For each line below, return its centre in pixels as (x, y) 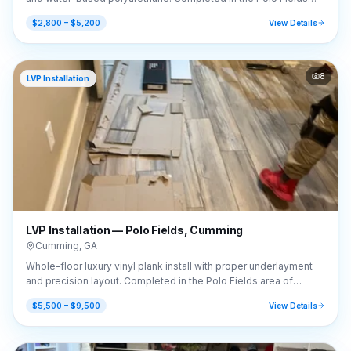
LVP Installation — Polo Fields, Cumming (135, 230)
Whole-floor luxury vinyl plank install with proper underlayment (169, 266)
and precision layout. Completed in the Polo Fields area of (159, 281)
